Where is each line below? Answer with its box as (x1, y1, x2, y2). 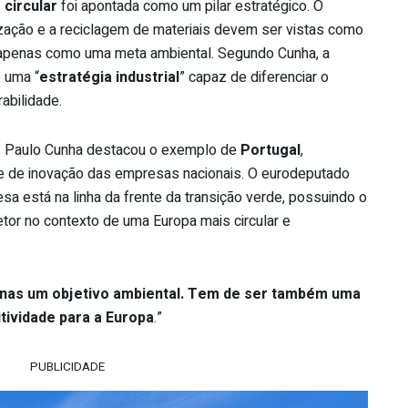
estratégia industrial (39, 66, 179, 88)
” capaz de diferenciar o (179, 66, 329, 88)
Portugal (240, 138, 301, 161)
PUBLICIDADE (30, 357, 105, 376)
